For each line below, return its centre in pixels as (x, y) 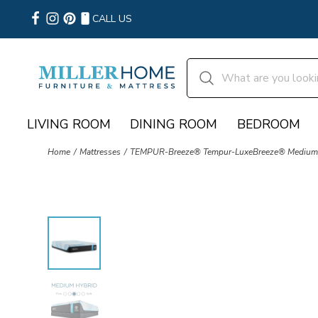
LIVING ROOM (69, 124)
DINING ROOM (174, 124)
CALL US (112, 19)
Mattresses (100, 152)
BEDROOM (268, 124)
